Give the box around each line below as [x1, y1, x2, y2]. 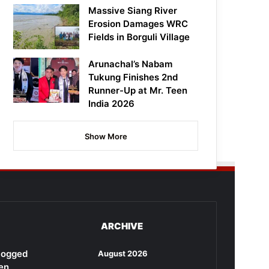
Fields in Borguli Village [88, 31, 190, 43]
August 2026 [98, 249, 148, 259]
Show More [84, 131, 127, 142]
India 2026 [88, 98, 135, 110]
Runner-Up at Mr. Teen [88, 85, 188, 97]
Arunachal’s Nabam [88, 58, 173, 70]
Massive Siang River [88, 5, 178, 17]
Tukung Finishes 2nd [88, 71, 178, 83]
